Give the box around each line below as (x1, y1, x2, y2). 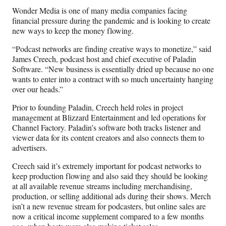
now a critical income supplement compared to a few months (12, 211, 204, 222)
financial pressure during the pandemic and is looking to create (12, 15, 210, 26)
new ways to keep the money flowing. (12, 25, 134, 36)
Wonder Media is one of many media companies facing (12, 5, 187, 16)
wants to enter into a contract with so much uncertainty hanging (12, 74, 213, 85)
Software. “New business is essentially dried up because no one (12, 64, 214, 75)
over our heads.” (12, 84, 63, 95)
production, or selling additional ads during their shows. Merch (12, 191, 211, 202)
